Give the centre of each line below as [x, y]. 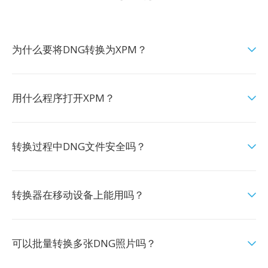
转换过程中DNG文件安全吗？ [79, 146]
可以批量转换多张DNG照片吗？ [84, 243]
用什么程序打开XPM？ [63, 98]
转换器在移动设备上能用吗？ [78, 195]
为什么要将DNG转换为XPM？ [80, 49]
